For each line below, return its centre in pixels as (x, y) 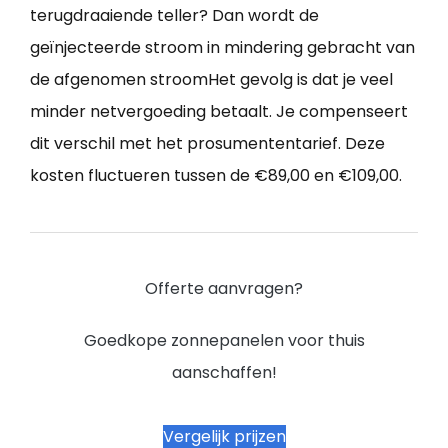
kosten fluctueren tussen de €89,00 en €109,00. (216, 176)
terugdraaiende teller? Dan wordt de (174, 16)
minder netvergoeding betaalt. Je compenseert (219, 112)
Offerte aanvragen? (224, 289)
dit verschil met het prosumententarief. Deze (207, 144)
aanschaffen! (224, 373)
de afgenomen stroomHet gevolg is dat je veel (211, 80)
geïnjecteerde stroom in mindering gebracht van (222, 48)
